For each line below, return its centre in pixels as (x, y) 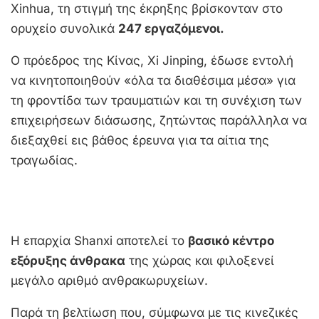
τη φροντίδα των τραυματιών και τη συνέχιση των (156, 100)
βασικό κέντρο (231, 240)
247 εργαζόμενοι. (171, 28)
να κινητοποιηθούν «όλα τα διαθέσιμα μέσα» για (153, 80)
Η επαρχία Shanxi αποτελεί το (99, 240)
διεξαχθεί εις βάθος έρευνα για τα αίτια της (140, 140)
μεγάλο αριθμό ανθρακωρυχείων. (109, 280)
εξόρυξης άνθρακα (68, 260)
